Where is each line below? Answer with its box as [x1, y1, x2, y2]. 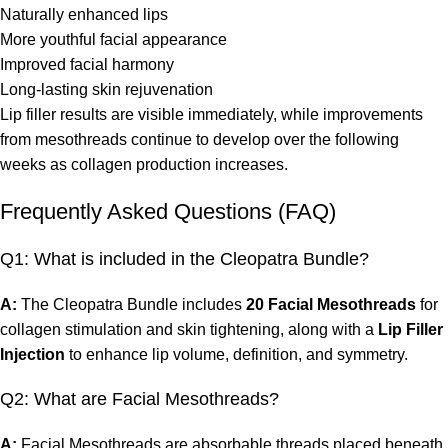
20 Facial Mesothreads [246, 296, 416, 314]
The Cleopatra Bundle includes [17, 296, 246, 314]
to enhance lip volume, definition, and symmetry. [65, 346, 408, 364]
